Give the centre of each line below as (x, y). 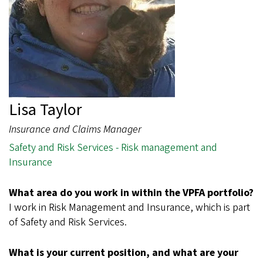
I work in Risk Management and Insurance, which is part (129, 208)
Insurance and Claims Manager (75, 130)
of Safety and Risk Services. (68, 222)
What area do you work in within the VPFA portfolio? (131, 193)
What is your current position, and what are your (124, 253)
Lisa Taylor (45, 110)
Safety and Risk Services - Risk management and (113, 148)
